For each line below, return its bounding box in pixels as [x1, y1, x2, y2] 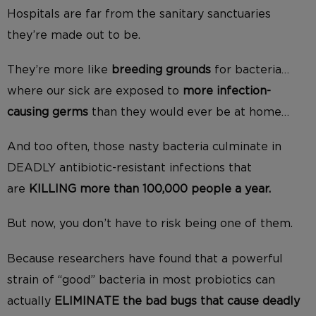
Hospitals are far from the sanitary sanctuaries [7, 8, 271, 20]
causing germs [7, 106, 92, 118]
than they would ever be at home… [92, 106, 289, 118]
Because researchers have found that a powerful [7, 253, 283, 265]
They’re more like [7, 63, 111, 75]
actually [7, 295, 54, 307]
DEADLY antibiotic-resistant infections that [7, 162, 252, 174]
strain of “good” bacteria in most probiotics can [7, 274, 275, 286]
